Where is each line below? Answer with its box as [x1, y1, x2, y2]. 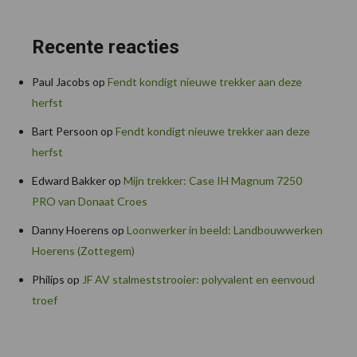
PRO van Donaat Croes [32, 194, 147, 209]
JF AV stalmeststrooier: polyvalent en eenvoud [82, 273, 315, 287]
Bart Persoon [32, 124, 98, 139]
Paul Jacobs [32, 75, 90, 89]
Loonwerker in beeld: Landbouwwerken [127, 223, 323, 237]
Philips [32, 273, 65, 287]
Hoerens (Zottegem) [32, 244, 135, 258]
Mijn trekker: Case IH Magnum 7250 [124, 174, 302, 188]
